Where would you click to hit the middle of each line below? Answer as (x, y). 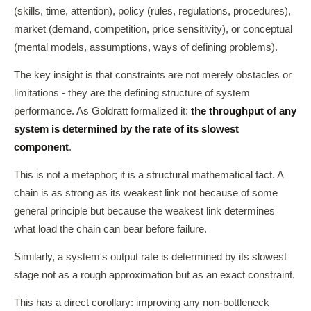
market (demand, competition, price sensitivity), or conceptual (153, 29)
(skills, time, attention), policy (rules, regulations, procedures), (152, 11)
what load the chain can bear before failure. (110, 229)
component (41, 147)
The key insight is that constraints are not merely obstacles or (153, 75)
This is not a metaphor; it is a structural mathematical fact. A (149, 175)
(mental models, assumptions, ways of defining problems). (146, 47)
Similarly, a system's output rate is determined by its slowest (150, 257)
